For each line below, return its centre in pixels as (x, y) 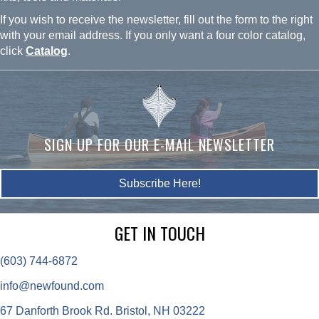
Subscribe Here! (159, 184)
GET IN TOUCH (159, 233)
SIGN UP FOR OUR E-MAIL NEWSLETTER (159, 145)
